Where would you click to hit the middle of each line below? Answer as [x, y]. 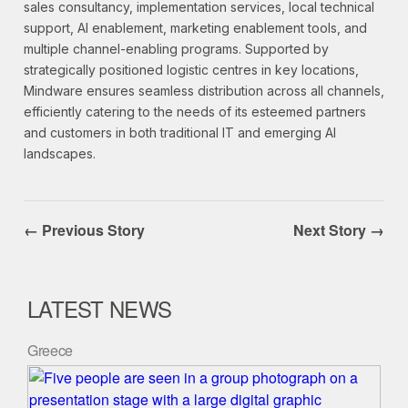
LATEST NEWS [100, 309]
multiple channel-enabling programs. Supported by [176, 49]
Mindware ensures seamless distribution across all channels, [204, 91]
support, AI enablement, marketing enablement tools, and [195, 28]
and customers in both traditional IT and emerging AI [180, 133]
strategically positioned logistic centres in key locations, [191, 70]
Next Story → [339, 230]
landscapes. [60, 154]
